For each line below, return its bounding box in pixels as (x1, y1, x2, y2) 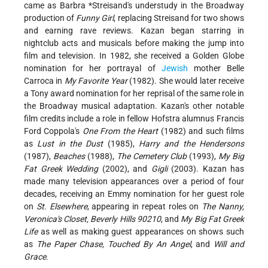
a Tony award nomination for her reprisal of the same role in (24, 89, 244, 99)
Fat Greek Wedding (24, 164, 98, 174)
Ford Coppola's (24, 126, 83, 136)
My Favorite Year (64, 76, 127, 86)
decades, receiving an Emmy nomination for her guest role (24, 189, 244, 199)
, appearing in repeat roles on (87, 202, 202, 212)
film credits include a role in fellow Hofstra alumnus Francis (24, 114, 244, 124)
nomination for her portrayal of (24, 63, 162, 74)
